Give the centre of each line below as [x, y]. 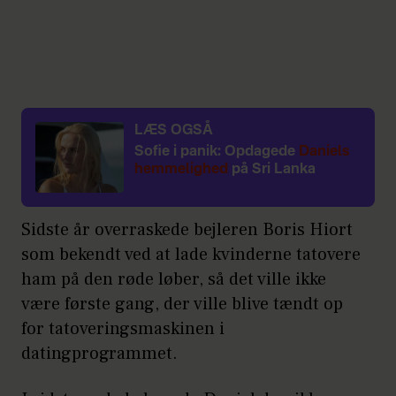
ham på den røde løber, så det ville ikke [174, 279]
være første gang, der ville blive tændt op [182, 304]
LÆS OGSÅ [174, 130]
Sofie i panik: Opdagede [217, 152]
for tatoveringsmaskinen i [123, 328]
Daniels [324, 152]
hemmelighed [181, 169]
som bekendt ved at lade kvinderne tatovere [191, 254]
